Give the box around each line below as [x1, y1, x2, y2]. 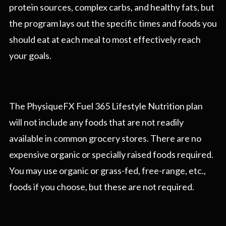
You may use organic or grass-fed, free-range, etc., [9, 165, 206, 177]
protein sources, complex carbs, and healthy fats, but [9, 2, 214, 13]
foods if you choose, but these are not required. [9, 181, 194, 193]
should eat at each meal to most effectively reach [9, 34, 201, 45]
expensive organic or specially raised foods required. [9, 149, 213, 160]
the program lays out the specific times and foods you [9, 18, 217, 29]
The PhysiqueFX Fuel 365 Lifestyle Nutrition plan [9, 100, 203, 112]
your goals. [9, 50, 51, 62]
